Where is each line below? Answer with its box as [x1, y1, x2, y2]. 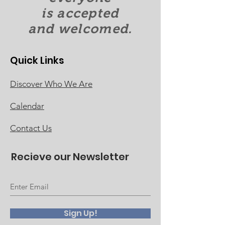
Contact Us [10, 123, 52, 133]
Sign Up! [63, 207, 97, 219]
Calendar [10, 101, 44, 111]
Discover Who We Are [10, 79, 92, 89]
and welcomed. [28, 22, 133, 36]
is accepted [41, 6, 119, 20]
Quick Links [10, 54, 64, 67]
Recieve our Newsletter [11, 150, 129, 164]
